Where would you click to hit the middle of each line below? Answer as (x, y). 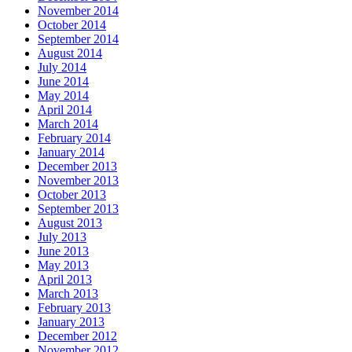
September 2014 (78, 38)
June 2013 (63, 251)
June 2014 (63, 81)
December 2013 (77, 166)
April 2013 (65, 279)
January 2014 (71, 152)
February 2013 (74, 307)
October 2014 (72, 24)
